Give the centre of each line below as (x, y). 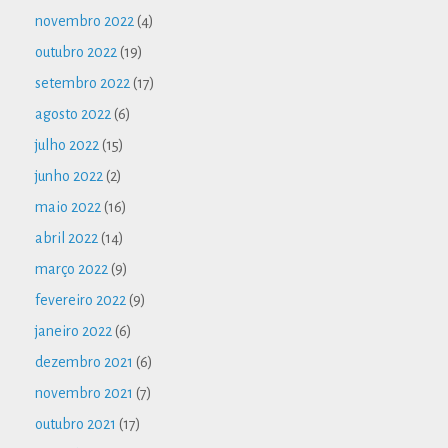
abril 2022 (66, 237)
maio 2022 (68, 206)
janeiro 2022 (73, 330)
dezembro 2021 (84, 361)
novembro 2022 (84, 20)
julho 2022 (67, 144)
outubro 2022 (76, 51)
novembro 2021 (84, 392)
